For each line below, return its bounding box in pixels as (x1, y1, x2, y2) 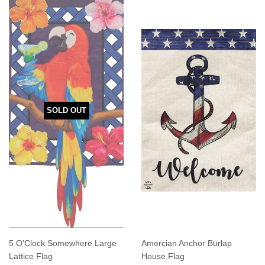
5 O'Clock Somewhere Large (9, 238, 117, 248)
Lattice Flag (9, 251, 53, 261)
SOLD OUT (46, 105, 86, 115)
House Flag (141, 251, 185, 261)
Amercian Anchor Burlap (141, 238, 232, 248)
